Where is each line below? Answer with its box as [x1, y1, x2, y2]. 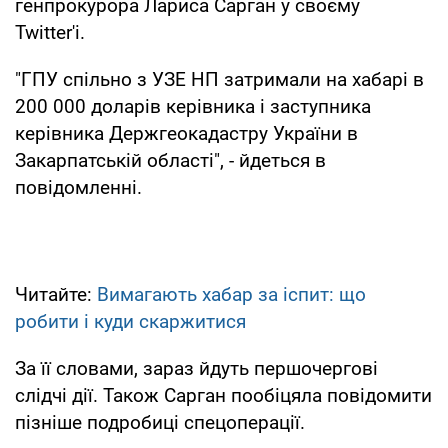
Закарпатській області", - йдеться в [15, 148, 326, 172]
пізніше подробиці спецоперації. [15, 410, 305, 434]
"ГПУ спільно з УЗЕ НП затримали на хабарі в [15, 67, 424, 91]
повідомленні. [15, 175, 142, 199]
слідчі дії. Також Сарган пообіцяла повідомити [15, 383, 432, 407]
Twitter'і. [15, 20, 85, 44]
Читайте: [15, 282, 97, 306]
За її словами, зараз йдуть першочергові [15, 356, 378, 380]
